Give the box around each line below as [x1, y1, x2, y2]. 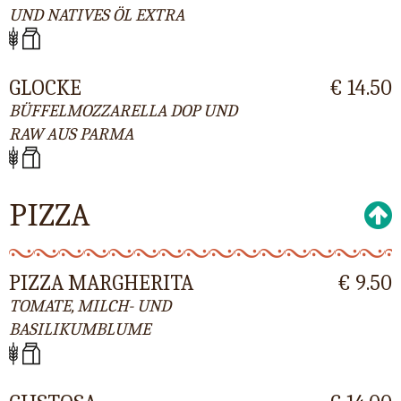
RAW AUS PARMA [9, 124, 133, 144]
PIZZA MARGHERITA [9, 270, 193, 296]
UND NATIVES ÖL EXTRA [9, 4, 184, 25]
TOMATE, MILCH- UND [9, 296, 171, 317]
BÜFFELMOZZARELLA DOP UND [9, 100, 237, 121]
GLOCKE [9, 74, 81, 100]
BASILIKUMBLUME [9, 320, 150, 340]
